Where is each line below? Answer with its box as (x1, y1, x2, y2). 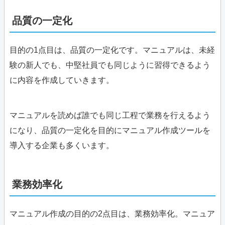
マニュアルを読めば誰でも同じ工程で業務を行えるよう (10, 111, 210, 120)
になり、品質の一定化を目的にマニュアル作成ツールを (10, 126, 210, 135)
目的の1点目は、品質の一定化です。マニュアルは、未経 (10, 46, 215, 55)
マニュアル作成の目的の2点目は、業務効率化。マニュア (10, 209, 215, 218)
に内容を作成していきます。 (10, 76, 114, 85)
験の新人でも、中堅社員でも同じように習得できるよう (10, 61, 210, 70)
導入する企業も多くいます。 (10, 141, 114, 150)
